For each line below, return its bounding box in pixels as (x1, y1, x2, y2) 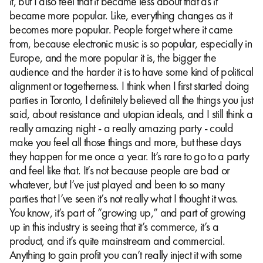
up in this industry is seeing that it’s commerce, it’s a (9, 218, 219, 234)
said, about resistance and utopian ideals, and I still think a (9, 106, 253, 122)
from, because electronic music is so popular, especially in (9, 35, 252, 51)
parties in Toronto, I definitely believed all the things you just (9, 92, 254, 107)
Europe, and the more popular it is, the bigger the (9, 49, 216, 65)
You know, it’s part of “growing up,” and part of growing (9, 204, 246, 220)
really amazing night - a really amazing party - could (9, 120, 234, 136)
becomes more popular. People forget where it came (9, 21, 233, 37)
